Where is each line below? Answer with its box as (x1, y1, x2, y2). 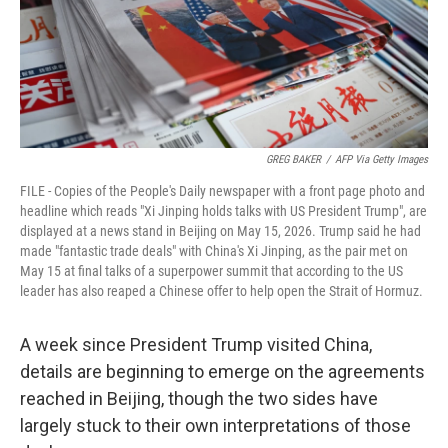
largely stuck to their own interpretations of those (20, 415, 411, 436)
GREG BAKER (266, 153, 321, 166)
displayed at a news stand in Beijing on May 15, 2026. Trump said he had (20, 223, 421, 239)
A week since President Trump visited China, (20, 334, 372, 355)
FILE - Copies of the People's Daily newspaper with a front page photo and (20, 183, 425, 199)
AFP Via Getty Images (335, 153, 428, 166)
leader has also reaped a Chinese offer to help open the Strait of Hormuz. (20, 283, 423, 299)
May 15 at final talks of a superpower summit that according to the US (20, 263, 403, 279)
